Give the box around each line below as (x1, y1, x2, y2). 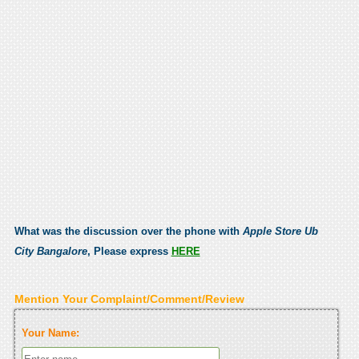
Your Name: (21, 326, 79, 339)
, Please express (87, 244, 171, 257)
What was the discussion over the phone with (14, 224, 243, 237)
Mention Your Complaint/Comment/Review (14, 292, 244, 305)
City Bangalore (14, 244, 87, 257)
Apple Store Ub (242, 224, 318, 237)
